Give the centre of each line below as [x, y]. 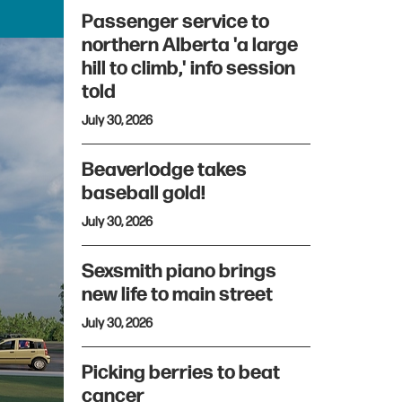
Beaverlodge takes [164, 170]
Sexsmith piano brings [179, 271]
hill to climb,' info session [188, 69]
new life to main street [179, 295]
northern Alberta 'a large [190, 45]
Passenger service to [175, 22]
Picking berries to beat [181, 373]
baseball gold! [144, 193]
